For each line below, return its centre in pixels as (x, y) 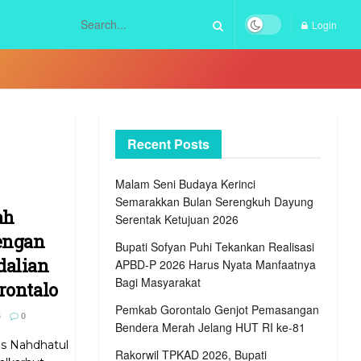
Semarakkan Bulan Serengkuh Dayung (215, 201)
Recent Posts (169, 144)
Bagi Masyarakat (158, 282)
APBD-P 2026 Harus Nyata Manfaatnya (216, 264)
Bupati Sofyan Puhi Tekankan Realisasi (215, 247)
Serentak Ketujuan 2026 (177, 219)
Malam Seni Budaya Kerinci (186, 184)
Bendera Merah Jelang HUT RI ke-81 (211, 327)
